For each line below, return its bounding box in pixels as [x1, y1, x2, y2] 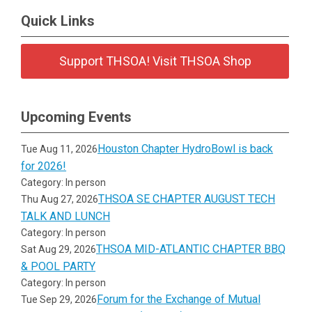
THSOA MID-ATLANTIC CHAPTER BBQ [96, 242, 286, 256]
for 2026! [21, 159, 67, 173]
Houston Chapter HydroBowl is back [97, 142, 274, 155]
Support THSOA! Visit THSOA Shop [58, 54, 251, 68]
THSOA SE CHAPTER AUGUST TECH [98, 192, 276, 205]
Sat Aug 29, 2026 [21, 244, 97, 255]
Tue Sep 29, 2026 [21, 294, 97, 305]
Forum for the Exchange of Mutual [97, 292, 261, 306]
